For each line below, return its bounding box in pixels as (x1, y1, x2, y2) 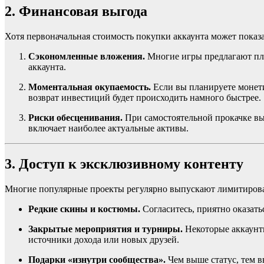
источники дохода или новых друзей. (28, 234, 179, 245)
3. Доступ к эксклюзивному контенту (5, 156, 243, 171)
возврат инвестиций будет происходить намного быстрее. (28, 93, 261, 103)
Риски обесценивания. (28, 113, 123, 123)
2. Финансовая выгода (5, 4, 147, 19)
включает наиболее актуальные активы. (28, 123, 189, 134)
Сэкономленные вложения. (28, 51, 145, 62)
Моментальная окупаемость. (28, 82, 151, 93)
